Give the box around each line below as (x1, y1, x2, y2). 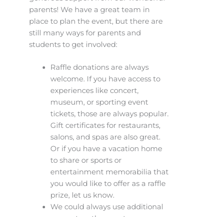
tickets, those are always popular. (50, 109, 169, 119)
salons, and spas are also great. (50, 133, 160, 142)
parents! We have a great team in (29, 5, 150, 14)
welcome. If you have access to (50, 75, 160, 84)
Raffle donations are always (50, 63, 149, 72)
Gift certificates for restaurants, (50, 121, 160, 130)
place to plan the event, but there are (29, 16, 163, 26)
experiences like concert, (50, 86, 139, 95)
